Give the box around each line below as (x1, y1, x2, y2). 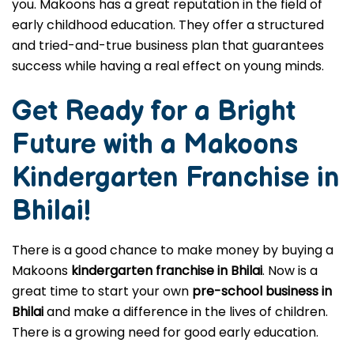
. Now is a (262, 262, 318, 280)
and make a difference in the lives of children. (43, 303, 328, 321)
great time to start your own (12, 282, 192, 300)
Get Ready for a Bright (12, 95, 296, 129)
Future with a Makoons (12, 128, 298, 162)
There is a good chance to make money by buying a (12, 241, 333, 259)
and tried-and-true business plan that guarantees (12, 36, 324, 55)
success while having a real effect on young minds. (12, 57, 324, 75)
